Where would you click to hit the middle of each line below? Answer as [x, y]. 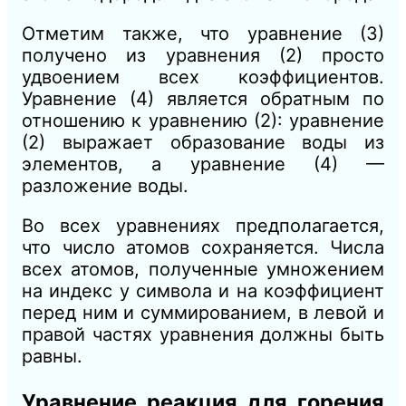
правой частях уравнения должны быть [203, 335]
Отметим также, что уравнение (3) [203, 34]
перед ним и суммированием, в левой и [203, 313]
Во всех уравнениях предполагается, [203, 226]
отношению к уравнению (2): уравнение [203, 121]
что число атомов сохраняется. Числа [203, 248]
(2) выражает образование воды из [203, 143]
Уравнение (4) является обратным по [203, 99]
